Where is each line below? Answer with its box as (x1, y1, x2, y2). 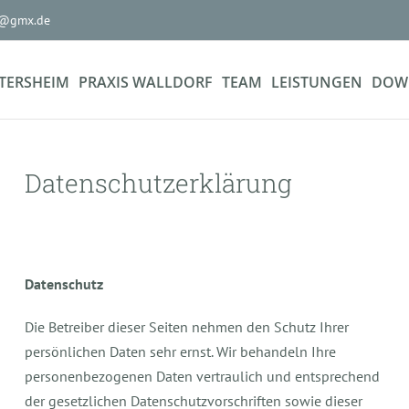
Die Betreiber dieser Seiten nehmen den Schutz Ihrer (25, 318, 350, 336)
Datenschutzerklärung (25, 166, 293, 200)
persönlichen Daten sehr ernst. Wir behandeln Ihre (25, 342, 337, 361)
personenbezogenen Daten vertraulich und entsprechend (25, 367, 381, 385)
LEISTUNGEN (271, 72, 362, 92)
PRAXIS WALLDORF (79, 72, 213, 92)
